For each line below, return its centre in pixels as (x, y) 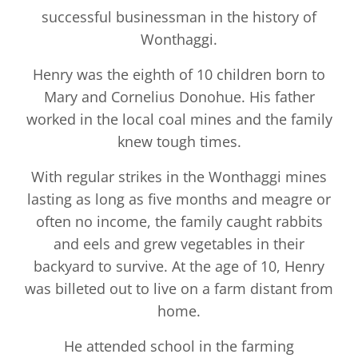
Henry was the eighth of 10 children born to (179, 74)
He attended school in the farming (179, 346)
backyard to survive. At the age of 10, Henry (179, 266)
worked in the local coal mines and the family (179, 119)
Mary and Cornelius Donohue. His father (179, 96)
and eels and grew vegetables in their (179, 243)
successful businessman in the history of (179, 16)
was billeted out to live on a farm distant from (179, 288)
